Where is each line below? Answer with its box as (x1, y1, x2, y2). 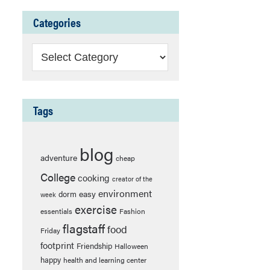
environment (98, 186, 152, 200)
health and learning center (63, 254, 146, 265)
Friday (40, 225, 60, 236)
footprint (40, 239, 74, 251)
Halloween (115, 240, 148, 251)
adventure (40, 151, 77, 163)
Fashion (119, 206, 145, 216)
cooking (78, 171, 110, 184)
